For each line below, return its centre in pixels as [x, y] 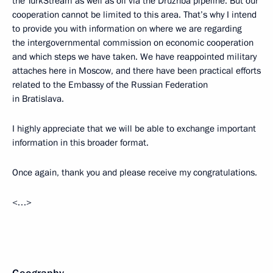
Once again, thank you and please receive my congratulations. [135, 172]
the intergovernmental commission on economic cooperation [133, 43]
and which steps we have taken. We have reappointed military [134, 57]
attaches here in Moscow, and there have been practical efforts [136, 71]
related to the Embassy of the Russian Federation [110, 85]
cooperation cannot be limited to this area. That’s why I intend [134, 15]
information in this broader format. [80, 143]
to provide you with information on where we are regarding [127, 29]
